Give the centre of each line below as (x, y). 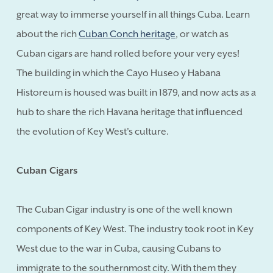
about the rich (48, 34)
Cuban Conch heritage (127, 34)
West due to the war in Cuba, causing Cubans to (119, 248)
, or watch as (202, 34)
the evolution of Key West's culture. (93, 131)
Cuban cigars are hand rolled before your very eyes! (128, 53)
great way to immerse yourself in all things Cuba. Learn (133, 14)
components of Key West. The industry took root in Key (135, 229)
